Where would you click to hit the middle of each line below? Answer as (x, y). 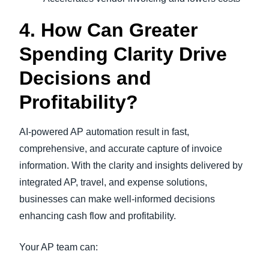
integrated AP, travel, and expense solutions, (113, 182)
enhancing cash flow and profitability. (98, 216)
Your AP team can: (59, 247)
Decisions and (85, 78)
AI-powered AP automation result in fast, (104, 132)
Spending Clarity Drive (123, 54)
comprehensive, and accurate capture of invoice (121, 149)
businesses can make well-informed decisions (117, 199)
